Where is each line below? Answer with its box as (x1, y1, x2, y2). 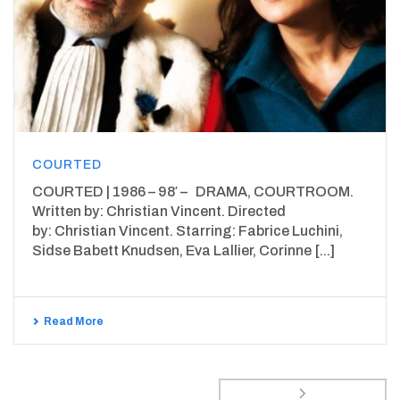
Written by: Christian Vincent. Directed (32, 204, 286, 220)
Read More (44, 315, 104, 329)
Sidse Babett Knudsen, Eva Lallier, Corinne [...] (32, 243, 335, 259)
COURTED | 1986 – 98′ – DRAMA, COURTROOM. (32, 184, 354, 200)
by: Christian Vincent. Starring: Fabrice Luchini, (32, 223, 343, 239)
